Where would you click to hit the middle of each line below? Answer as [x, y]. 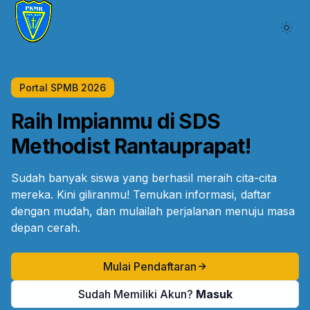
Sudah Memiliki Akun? [137, 294]
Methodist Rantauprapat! [131, 146]
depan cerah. [46, 228]
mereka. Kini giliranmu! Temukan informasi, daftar [141, 194]
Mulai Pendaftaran [149, 266]
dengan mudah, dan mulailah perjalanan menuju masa [153, 211]
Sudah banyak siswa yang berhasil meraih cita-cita [144, 178]
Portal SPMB [50, 88]
